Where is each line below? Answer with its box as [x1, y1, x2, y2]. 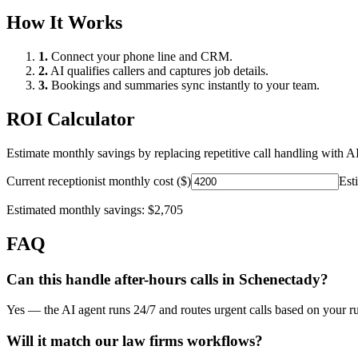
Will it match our [6, 332, 122, 350]
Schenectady [239, 270, 320, 288]
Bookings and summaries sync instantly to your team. [48, 78, 320, 93]
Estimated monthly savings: [6, 202, 148, 217]
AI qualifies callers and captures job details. [48, 64, 268, 78]
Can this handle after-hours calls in [6, 270, 239, 288]
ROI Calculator [6, 108, 135, 129]
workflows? [183, 332, 263, 350]
